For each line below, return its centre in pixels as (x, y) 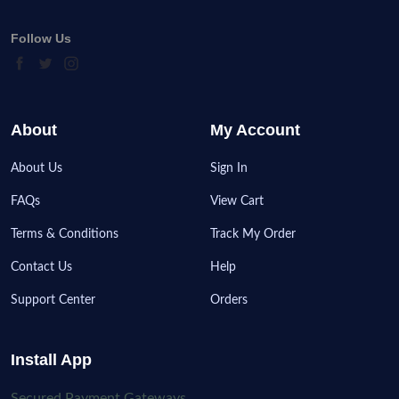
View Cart (237, 201)
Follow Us (41, 38)
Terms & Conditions (65, 234)
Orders (229, 300)
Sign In (229, 168)
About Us (37, 168)
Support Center (53, 300)
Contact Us (41, 267)
